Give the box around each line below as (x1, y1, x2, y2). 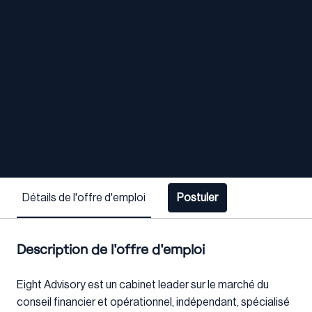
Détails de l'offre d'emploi (22, 192, 146, 203)
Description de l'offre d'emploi (17, 240, 205, 258)
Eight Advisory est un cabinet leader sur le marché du (17, 279, 269, 291)
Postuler (177, 192, 218, 204)
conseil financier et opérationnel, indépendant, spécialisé (17, 297, 290, 309)
